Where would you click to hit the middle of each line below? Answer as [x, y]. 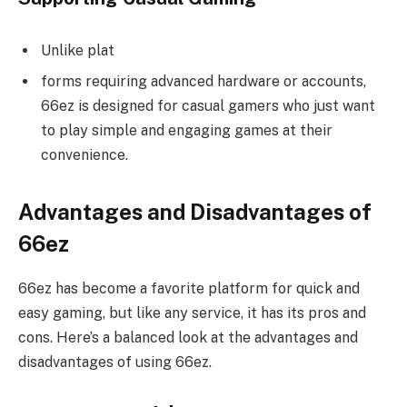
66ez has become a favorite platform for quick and [189, 289]
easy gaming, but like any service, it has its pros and [192, 313]
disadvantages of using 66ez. [115, 362]
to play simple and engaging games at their [187, 131]
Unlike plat [78, 51]
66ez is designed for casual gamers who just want [208, 106]
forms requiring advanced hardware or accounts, [203, 82]
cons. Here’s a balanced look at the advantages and [188, 338]
